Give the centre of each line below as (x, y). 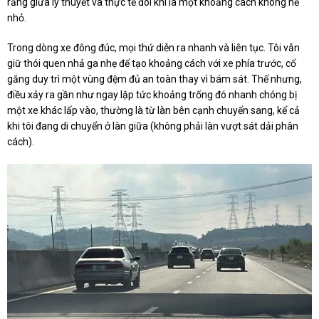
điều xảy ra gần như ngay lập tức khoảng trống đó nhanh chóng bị (152, 95)
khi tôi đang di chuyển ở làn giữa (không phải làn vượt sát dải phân (153, 126)
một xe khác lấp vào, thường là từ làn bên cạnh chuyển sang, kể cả (153, 111)
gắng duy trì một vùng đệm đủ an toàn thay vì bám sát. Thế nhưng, (155, 79)
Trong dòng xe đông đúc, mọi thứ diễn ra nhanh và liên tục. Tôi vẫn (153, 48)
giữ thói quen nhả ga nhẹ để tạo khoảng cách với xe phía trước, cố (152, 64)
